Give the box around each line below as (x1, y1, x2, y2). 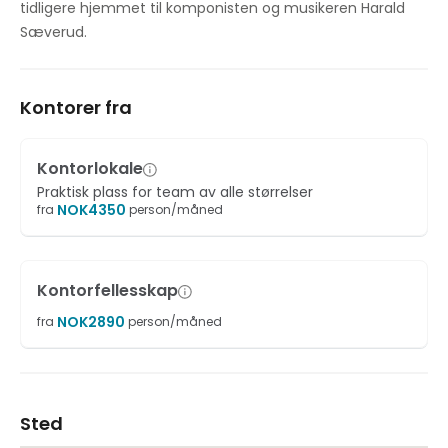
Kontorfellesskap (37, 279, 178, 302)
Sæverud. (20, 22, 87, 42)
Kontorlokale (37, 157, 143, 180)
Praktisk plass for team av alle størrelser (37, 182, 313, 202)
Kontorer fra (20, 95, 132, 120)
